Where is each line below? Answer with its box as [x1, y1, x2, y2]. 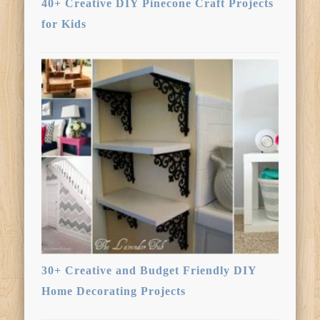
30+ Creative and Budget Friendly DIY [41, 264, 257, 276]
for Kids [41, 17, 87, 30]
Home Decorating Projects [41, 284, 186, 297]
